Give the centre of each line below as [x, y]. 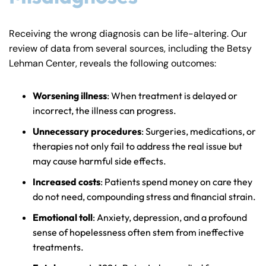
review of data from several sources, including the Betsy [130, 49]
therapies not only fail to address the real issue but [137, 146]
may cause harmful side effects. [99, 161]
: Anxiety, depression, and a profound [170, 218]
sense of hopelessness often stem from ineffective [138, 232]
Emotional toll [63, 218]
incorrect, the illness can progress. [104, 111]
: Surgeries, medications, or [199, 132]
